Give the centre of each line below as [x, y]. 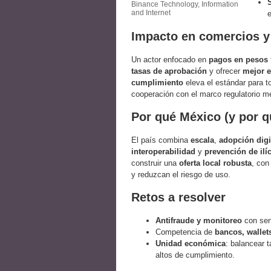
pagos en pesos [238, 60]
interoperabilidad [163, 152]
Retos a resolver [178, 198]
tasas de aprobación [169, 71]
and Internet [151, 13]
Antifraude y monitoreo [199, 221]
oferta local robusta [215, 163]
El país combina [161, 140]
